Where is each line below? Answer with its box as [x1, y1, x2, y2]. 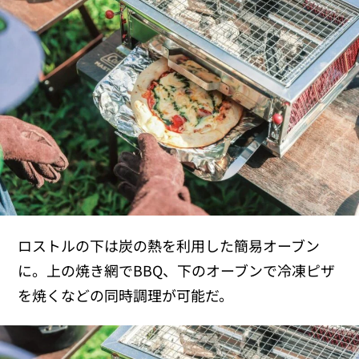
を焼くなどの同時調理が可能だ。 [18, 284, 234, 306]
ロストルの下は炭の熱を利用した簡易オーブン [18, 235, 321, 256]
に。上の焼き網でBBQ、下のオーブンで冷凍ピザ [18, 260, 336, 281]
